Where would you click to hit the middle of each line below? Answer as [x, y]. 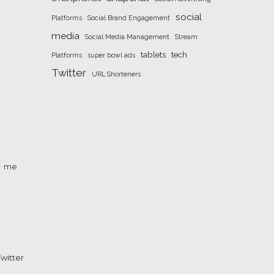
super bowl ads [111, 55]
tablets [153, 54]
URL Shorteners [116, 74]
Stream [186, 37]
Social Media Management [127, 37]
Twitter [68, 73]
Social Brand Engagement [128, 18]
